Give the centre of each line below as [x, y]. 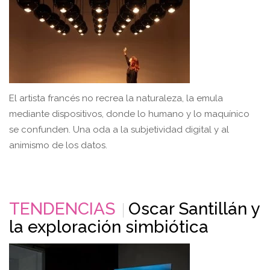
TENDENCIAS [62, 209]
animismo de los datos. [58, 145]
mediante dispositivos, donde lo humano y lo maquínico [129, 114]
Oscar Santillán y [194, 209]
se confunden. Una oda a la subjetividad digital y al [119, 129]
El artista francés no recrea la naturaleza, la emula [116, 98]
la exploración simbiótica [109, 227]
